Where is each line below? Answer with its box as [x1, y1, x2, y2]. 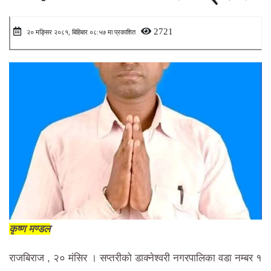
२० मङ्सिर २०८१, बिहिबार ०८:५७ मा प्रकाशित [27, 28, 135, 36]
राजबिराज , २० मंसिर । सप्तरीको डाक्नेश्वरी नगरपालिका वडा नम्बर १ [9, 252, 262, 264]
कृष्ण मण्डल [9, 223, 50, 235]
